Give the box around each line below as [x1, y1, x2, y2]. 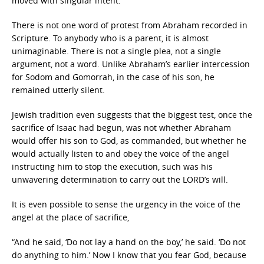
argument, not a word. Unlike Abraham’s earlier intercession [12, 58, 250, 70]
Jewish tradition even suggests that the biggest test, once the [12, 109, 252, 120]
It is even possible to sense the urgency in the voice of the [12, 199, 240, 210]
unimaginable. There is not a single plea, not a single [12, 45, 221, 57]
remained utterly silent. [12, 84, 105, 95]
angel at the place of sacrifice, [12, 212, 129, 223]
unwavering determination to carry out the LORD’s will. [12, 174, 228, 185]
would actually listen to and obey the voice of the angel [12, 148, 229, 159]
